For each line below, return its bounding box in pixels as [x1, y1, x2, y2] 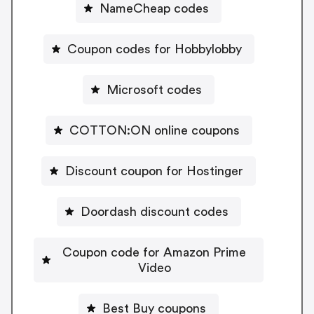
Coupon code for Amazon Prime [62, 245, 246, 259]
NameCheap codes [100, 1, 209, 15]
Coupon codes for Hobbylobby [67, 42, 242, 55]
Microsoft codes [107, 83, 202, 96]
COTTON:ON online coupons [69, 123, 240, 137]
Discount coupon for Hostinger [65, 164, 243, 177]
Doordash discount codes [80, 205, 228, 218]
